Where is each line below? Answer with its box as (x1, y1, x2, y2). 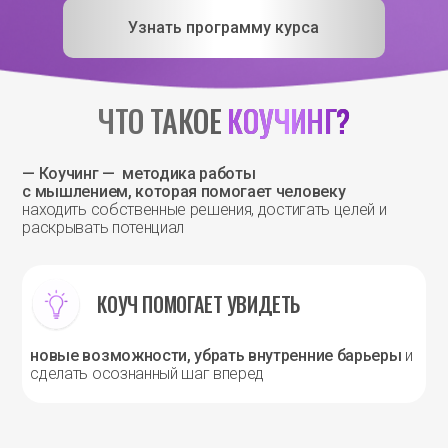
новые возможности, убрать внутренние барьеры (30, 345, 402, 365)
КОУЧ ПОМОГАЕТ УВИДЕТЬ (97, 289, 301, 320)
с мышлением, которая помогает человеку (22, 181, 346, 201)
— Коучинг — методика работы (22, 163, 256, 183)
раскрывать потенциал (22, 217, 185, 237)
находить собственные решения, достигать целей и (22, 199, 387, 219)
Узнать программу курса (128, 17, 320, 37)
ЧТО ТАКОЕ (98, 97, 228, 143)
